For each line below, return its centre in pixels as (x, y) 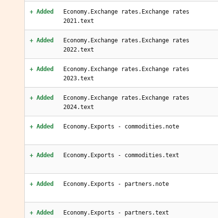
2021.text (79, 21)
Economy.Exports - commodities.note (121, 127)
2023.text (79, 78)
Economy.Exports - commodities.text (121, 155)
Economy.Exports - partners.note (116, 184)
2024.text (79, 107)
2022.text (79, 50)
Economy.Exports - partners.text (116, 213)
